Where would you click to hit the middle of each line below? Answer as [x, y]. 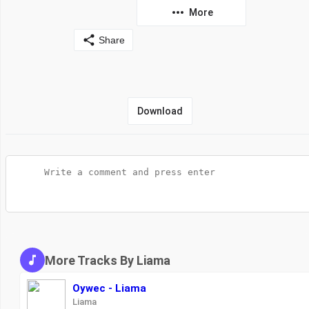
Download [160, 111]
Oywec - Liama [109, 288]
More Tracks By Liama [108, 260]
